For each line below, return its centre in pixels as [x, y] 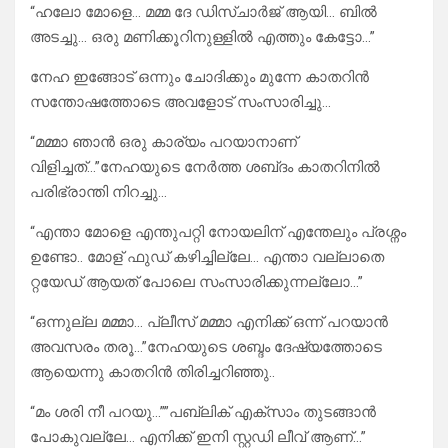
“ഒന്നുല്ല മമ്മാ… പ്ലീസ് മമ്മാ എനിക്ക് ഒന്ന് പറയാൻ [209, 322]
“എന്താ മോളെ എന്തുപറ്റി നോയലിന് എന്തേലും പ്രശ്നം [218, 232]
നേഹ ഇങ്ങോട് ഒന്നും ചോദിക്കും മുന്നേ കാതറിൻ [199, 77]
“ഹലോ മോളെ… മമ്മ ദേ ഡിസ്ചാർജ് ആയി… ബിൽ [203, 12]
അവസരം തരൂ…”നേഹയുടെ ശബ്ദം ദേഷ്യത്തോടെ [206, 347]
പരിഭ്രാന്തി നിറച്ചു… [98, 192]
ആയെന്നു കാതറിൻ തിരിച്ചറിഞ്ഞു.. [152, 372]
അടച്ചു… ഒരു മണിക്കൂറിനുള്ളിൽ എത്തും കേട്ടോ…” [202, 37]
